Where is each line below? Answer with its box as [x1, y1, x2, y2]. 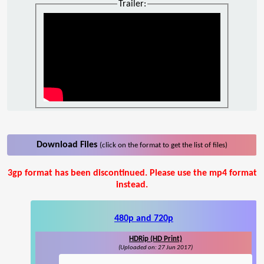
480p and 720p [114, 214, 173, 224]
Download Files [37, 140, 100, 150]
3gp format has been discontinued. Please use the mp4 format [7, 169, 257, 179]
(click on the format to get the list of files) [100, 141, 227, 150]
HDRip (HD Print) [129, 235, 182, 243]
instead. [116, 180, 148, 190]
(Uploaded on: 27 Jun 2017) [118, 245, 193, 252]
